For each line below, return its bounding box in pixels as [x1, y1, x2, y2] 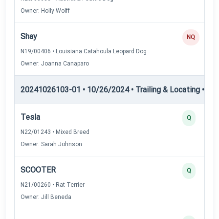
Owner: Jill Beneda [21, 193, 71, 200]
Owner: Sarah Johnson [21, 140, 82, 148]
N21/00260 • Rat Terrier [21, 181, 85, 188]
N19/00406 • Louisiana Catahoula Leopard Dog [21, 47, 147, 55]
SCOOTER [21, 165, 56, 175]
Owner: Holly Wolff [21, 7, 70, 14]
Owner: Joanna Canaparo [21, 60, 89, 67]
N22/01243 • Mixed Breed [21, 128, 89, 135]
